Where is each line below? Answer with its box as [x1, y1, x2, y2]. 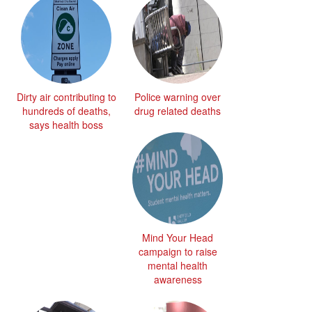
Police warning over [134, 89, 221, 104]
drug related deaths [134, 103, 221, 118]
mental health [148, 258, 208, 272]
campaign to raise [138, 244, 217, 258]
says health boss [29, 117, 103, 132]
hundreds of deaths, [22, 103, 111, 118]
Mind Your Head [142, 230, 213, 244]
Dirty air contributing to [16, 89, 116, 104]
